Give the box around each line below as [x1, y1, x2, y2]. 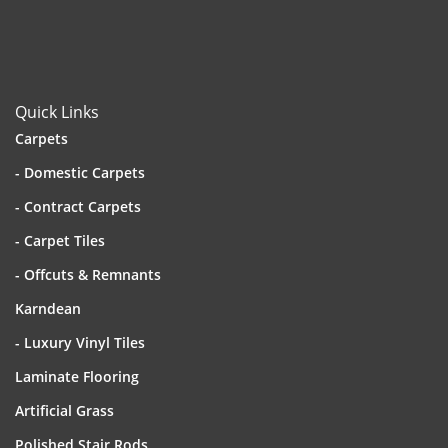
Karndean [15, 299, 81, 318]
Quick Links [15, 101, 99, 123]
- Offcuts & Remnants [15, 265, 161, 284]
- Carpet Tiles [15, 231, 105, 250]
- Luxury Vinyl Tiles [15, 333, 145, 352]
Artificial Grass [15, 401, 114, 420]
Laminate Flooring [15, 367, 139, 386]
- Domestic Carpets [15, 163, 145, 182]
